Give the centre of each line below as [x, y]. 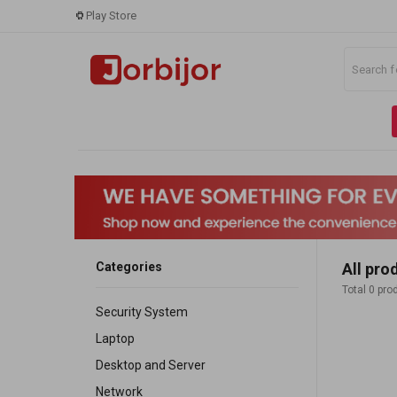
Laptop [115, 339]
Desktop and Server [151, 366]
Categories [129, 267]
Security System [142, 312]
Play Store [111, 16]
